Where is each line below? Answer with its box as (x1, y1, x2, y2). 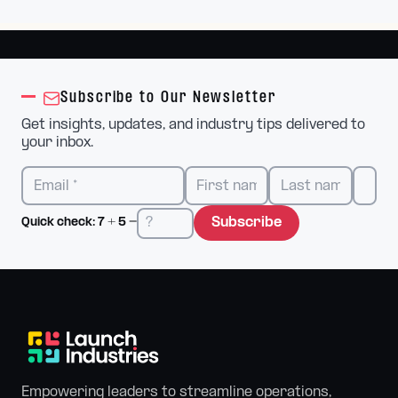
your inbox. (21, 135, 93, 150)
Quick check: (21, 216, 98, 229)
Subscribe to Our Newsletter (60, 90, 276, 107)
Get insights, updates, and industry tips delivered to (21, 117, 365, 132)
